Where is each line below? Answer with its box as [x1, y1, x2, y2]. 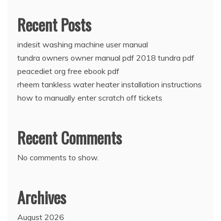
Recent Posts [17, 13, 91, 36]
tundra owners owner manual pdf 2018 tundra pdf [17, 53, 194, 63]
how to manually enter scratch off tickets [17, 93, 162, 103]
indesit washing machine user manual [17, 39, 148, 49]
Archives [17, 185, 66, 209]
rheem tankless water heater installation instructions [17, 79, 202, 89]
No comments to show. [17, 152, 99, 162]
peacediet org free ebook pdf [17, 66, 119, 76]
